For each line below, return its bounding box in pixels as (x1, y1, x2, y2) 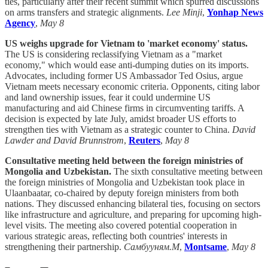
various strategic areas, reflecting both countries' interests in (5, 230, 227, 241)
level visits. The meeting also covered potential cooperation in (5, 220, 237, 230)
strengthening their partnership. (5, 241, 124, 252)
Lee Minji (166, 7, 202, 17)
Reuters (129, 135, 160, 145)
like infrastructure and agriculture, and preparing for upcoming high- (5, 209, 261, 220)
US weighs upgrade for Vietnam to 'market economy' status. (5, 38, 248, 48)
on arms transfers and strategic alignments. (5, 7, 166, 17)
